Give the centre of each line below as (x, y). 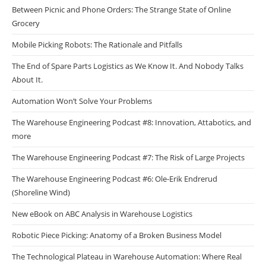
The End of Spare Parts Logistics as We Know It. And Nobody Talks (128, 66)
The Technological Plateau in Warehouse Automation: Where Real (127, 256)
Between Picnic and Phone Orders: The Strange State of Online (121, 9)
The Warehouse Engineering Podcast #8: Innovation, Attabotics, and (132, 122)
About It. (27, 79)
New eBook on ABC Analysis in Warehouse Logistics (102, 213)
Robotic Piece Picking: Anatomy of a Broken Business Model (117, 235)
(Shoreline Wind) (41, 192)
